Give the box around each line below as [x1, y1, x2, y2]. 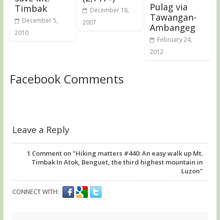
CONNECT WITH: [12, 187, 59, 196]
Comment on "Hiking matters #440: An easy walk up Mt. [30, 148, 203, 158]
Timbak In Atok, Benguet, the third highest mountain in [31, 157, 203, 166]
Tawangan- [150, 11, 197, 23]
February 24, [157, 35, 192, 44]
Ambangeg [150, 21, 196, 33]
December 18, [89, 5, 129, 14]
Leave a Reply [12, 123, 69, 136]
